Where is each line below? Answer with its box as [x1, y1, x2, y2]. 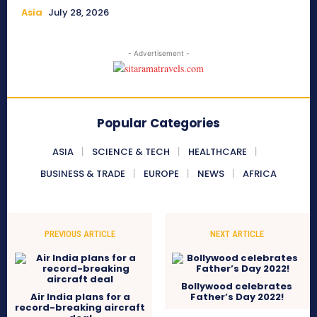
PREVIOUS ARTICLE [45, 229, 116, 240]
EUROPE [144, 167, 179, 181]
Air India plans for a [30, 290, 130, 304]
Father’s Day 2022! [190, 290, 284, 304]
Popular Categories [97, 115, 220, 132]
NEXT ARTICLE [209, 229, 264, 240]
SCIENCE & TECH [91, 145, 170, 159]
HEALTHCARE [188, 145, 247, 159]
